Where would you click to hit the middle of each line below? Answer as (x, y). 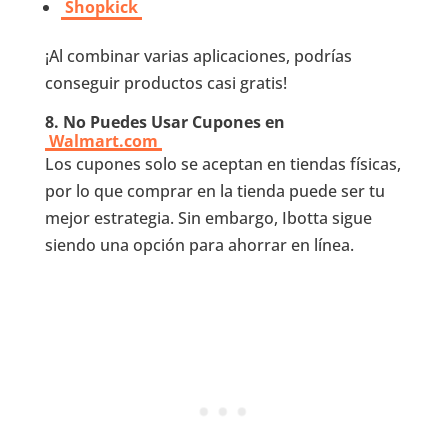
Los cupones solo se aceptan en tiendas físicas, (222, 164)
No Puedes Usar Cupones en (173, 122)
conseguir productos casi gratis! (165, 83)
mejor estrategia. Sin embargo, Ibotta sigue (208, 218)
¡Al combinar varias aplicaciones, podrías (198, 56)
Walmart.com (103, 141)
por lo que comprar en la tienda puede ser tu (214, 191)
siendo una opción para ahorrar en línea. (199, 245)
